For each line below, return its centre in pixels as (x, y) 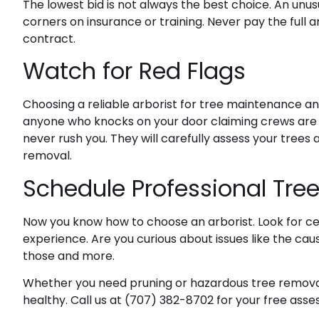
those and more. (69, 256)
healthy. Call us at (74, 300)
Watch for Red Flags (134, 71)
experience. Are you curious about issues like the (159, 239)
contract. (49, 38)
